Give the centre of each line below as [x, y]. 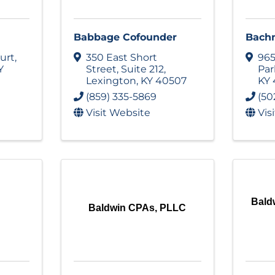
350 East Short [121, 57]
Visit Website [118, 112]
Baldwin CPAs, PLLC [137, 207]
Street [101, 69]
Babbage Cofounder [125, 37]
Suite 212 [142, 69]
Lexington [111, 80]
